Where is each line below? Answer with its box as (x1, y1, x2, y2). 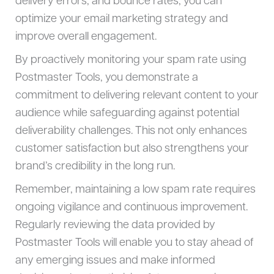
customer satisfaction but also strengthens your (15, 143, 249, 155)
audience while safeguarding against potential (15, 107, 239, 119)
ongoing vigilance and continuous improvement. (15, 201, 248, 213)
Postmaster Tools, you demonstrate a (15, 72, 198, 84)
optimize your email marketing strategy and (15, 13, 228, 25)
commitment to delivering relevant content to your (15, 89, 259, 102)
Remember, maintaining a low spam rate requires (15, 183, 256, 196)
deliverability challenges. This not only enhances (15, 125, 247, 137)
